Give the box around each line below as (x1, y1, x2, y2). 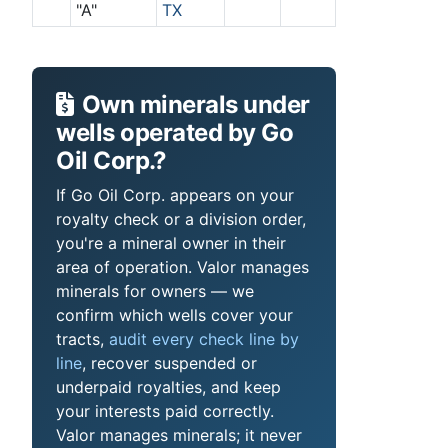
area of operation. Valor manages (56, 256, 309, 277)
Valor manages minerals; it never (56, 424, 302, 445)
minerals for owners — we (56, 280, 254, 301)
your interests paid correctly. (56, 400, 274, 421)
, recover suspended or (82, 352, 257, 373)
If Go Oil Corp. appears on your (56, 184, 294, 205)
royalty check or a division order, (56, 208, 306, 229)
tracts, (56, 328, 109, 349)
